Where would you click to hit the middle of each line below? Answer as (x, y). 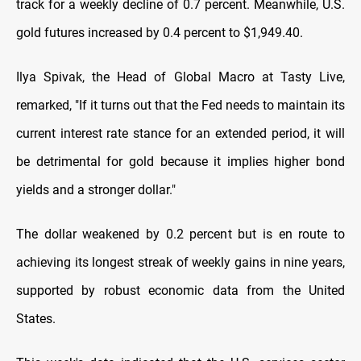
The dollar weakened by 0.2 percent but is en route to (180, 234)
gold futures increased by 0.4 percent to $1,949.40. (160, 33)
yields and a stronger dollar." (96, 190)
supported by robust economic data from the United (180, 291)
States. (36, 319)
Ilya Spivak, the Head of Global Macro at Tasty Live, (180, 77)
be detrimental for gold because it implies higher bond (180, 162)
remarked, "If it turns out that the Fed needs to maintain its (180, 106)
